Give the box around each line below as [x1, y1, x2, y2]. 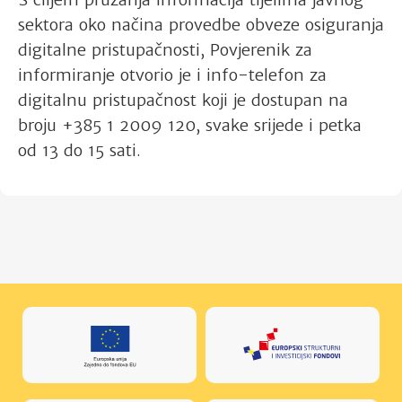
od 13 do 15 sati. [18, 139, 141, 161]
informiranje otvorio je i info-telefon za [18, 64, 327, 85]
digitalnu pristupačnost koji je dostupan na [18, 89, 348, 110]
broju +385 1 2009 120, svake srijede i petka [18, 114, 362, 135]
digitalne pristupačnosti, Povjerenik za [18, 39, 312, 60]
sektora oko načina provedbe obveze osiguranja [18, 13, 384, 35]
